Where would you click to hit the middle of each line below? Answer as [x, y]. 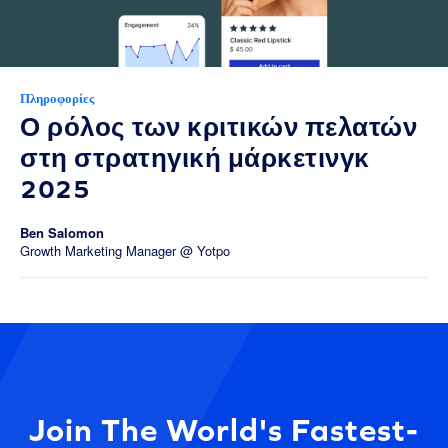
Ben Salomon [62, 232]
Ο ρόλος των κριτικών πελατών [218, 126]
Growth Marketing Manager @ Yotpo [125, 250]
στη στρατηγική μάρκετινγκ [195, 157]
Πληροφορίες [57, 98]
